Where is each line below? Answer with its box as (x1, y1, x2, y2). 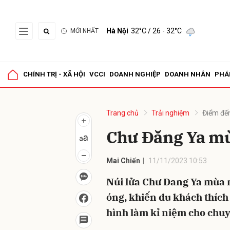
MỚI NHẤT (70, 27, 99, 34)
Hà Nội (106, 27, 128, 35)
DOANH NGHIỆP (109, 70, 161, 78)
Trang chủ (106, 109, 139, 117)
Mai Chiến (106, 157, 140, 165)
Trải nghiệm (151, 109, 189, 117)
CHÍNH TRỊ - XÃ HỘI (23, 70, 85, 78)
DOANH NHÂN (165, 70, 210, 78)
